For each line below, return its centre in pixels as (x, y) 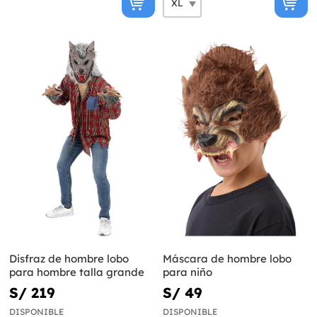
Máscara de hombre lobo (227, 258)
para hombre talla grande (77, 272)
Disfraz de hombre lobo (69, 258)
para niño (187, 272)
